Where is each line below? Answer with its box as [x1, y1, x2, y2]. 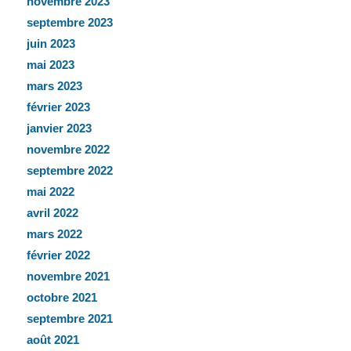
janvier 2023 [26, 121, 92, 136]
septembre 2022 [26, 164, 113, 178]
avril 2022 [26, 206, 78, 220]
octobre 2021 [26, 291, 97, 305]
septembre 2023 [26, 16, 113, 30]
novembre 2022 [26, 143, 110, 157]
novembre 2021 [26, 270, 110, 284]
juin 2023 [26, 37, 75, 51]
